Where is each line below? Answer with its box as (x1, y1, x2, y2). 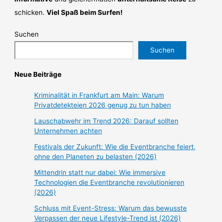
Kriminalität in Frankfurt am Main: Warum (34, 91, 165, 99)
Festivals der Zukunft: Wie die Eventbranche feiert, (34, 142, 196, 151)
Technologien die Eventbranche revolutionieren (34, 178, 185, 186)
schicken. (14, 8, 47, 17)
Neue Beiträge (14, 70, 62, 79)
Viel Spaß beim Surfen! (47, 8, 123, 17)
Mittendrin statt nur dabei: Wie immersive (34, 168, 166, 176)
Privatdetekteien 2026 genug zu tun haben (34, 101, 171, 109)
